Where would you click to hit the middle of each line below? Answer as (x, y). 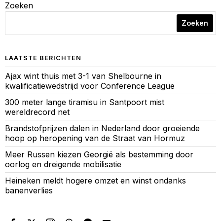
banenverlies (29, 190)
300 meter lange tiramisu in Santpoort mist (85, 102)
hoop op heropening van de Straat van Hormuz (95, 138)
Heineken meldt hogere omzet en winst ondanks (95, 180)
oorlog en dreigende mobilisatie (63, 164)
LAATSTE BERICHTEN (43, 58)
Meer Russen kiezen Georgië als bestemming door (99, 154)
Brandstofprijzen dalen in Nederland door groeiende (102, 128)
